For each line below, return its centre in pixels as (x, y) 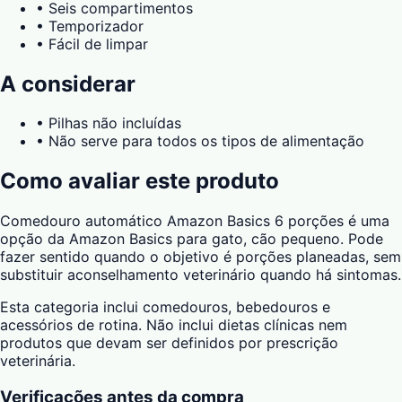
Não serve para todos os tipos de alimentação (206, 141)
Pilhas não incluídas (115, 123)
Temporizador (96, 26)
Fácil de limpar (98, 44)
